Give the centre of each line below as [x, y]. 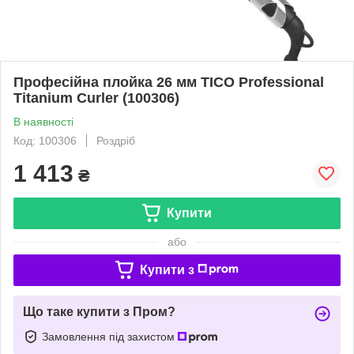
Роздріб [116, 140]
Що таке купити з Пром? [99, 311]
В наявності [43, 121]
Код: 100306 [45, 140]
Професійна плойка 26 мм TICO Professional [169, 82]
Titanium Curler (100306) [96, 98]
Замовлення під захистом [110, 336]
